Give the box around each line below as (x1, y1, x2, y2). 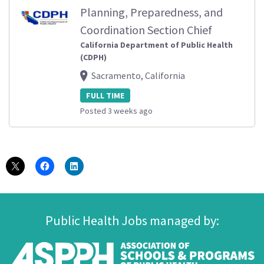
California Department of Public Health (80, 39, 233, 50)
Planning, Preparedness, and (80, 4, 223, 19)
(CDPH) (80, 51, 107, 62)
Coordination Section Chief (80, 22, 212, 37)
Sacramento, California (91, 69, 185, 81)
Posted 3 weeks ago (80, 105, 153, 116)
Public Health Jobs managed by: (45, 212, 219, 229)
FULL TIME (86, 90, 124, 101)
